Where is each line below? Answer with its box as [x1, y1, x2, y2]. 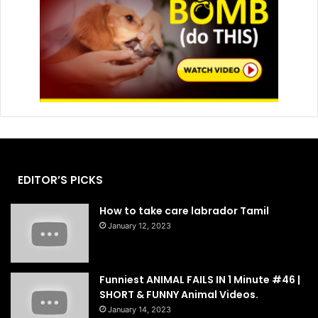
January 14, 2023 [108, 304, 171, 314]
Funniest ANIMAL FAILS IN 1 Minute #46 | [99, 272, 300, 287]
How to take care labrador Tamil [99, 204, 269, 219]
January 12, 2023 [108, 221, 171, 231]
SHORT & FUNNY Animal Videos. [99, 287, 258, 302]
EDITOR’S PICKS [18, 172, 103, 188]
